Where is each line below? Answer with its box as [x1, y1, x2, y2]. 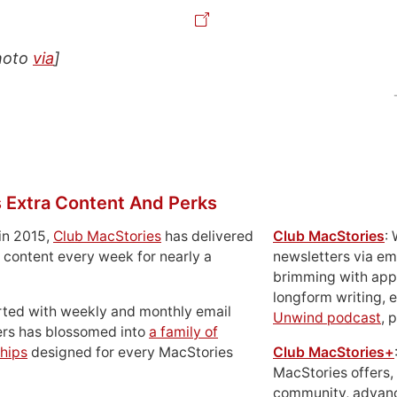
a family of [149, 323, 218, 340]
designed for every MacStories [27, 344, 233, 361]
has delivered [161, 228, 253, 245]
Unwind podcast [273, 309, 381, 326]
